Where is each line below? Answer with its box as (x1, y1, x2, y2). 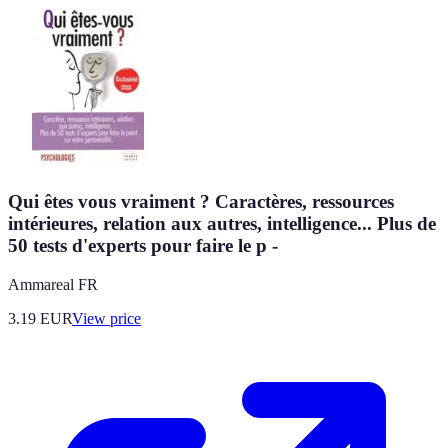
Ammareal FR (8, 276, 98, 293)
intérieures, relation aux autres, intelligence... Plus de (8, 213, 436, 235)
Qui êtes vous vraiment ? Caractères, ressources (8, 191, 394, 213)
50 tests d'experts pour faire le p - (8, 235, 278, 257)
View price (72, 310, 141, 327)
